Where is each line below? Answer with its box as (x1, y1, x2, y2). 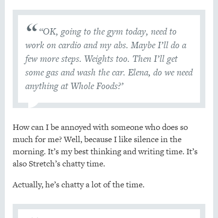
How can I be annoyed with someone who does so (12, 121, 188, 133)
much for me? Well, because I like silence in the (12, 133, 182, 145)
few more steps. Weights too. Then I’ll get (25, 52, 178, 66)
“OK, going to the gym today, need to (39, 25, 177, 38)
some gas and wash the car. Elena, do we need (25, 66, 193, 79)
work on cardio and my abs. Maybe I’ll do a (25, 38, 186, 52)
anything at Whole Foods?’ (25, 79, 124, 93)
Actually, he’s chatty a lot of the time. (12, 179, 145, 191)
